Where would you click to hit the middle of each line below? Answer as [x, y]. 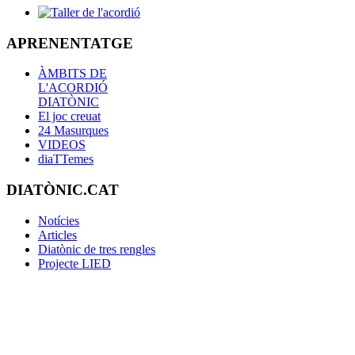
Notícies [59, 220]
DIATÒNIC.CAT [63, 189]
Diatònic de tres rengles [97, 249]
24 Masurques [73, 131]
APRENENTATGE [70, 43]
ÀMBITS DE [73, 74]
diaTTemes [66, 159]
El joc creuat [69, 116]
